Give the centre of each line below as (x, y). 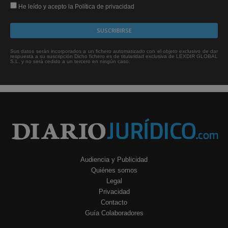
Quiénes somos (114, 170)
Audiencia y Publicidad (114, 160)
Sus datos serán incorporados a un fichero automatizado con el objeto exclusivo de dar (114, 51)
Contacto (114, 203)
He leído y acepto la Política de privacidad (76, 6)
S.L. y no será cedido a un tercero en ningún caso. (70, 61)
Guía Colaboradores (114, 213)
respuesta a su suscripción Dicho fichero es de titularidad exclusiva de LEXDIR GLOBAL (114, 56)
